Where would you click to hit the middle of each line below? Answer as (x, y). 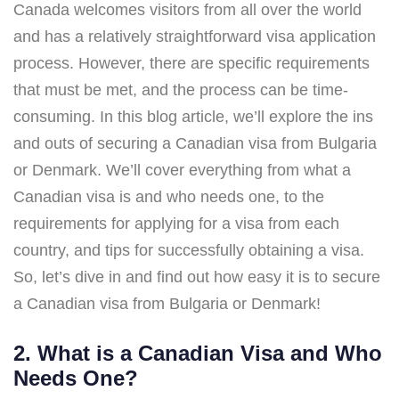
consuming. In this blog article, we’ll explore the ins (193, 116)
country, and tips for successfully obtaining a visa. (189, 250)
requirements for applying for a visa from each (176, 223)
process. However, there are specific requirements (191, 63)
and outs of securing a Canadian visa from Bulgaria (195, 143)
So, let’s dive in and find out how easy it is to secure (197, 277)
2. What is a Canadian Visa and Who (198, 353)
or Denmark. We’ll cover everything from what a (182, 170)
